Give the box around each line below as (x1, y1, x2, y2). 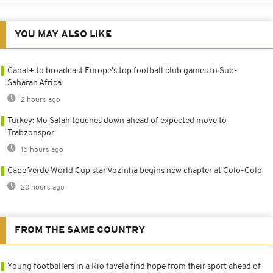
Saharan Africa (7, 79, 62, 88)
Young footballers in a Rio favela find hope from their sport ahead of (7, 262, 261, 272)
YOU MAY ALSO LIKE (15, 30, 112, 40)
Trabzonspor (7, 129, 54, 138)
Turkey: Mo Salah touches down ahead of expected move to (7, 116, 227, 126)
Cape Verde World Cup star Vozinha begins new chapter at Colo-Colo (7, 166, 262, 176)
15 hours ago (19, 146, 63, 154)
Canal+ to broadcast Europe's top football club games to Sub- (7, 66, 238, 76)
